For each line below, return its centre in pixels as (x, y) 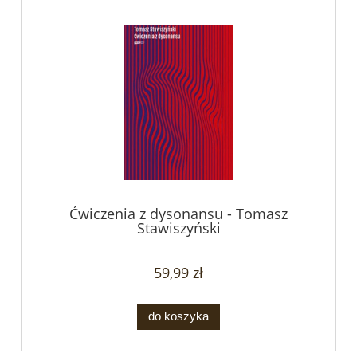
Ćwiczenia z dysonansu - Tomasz (178, 214)
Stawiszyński (178, 228)
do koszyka (178, 316)
